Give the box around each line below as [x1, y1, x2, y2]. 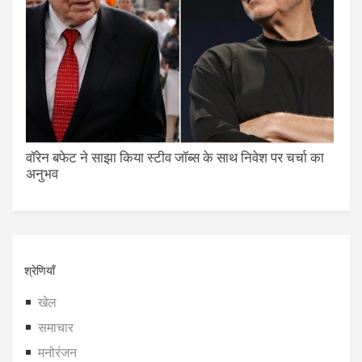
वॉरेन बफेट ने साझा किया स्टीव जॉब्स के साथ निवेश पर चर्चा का [26, 146, 324, 166]
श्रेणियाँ [24, 261, 55, 278]
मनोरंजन [38, 345, 77, 360]
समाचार [38, 320, 74, 335]
